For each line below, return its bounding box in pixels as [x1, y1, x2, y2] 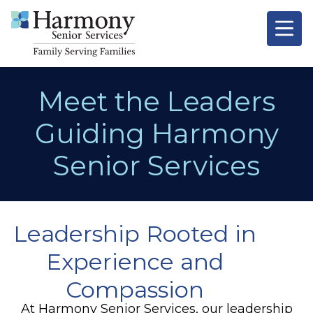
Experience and [45, 247, 224, 275]
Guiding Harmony [34, 116, 279, 150]
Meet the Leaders [38, 84, 275, 118]
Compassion [65, 275, 204, 303]
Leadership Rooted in [13, 219, 256, 247]
